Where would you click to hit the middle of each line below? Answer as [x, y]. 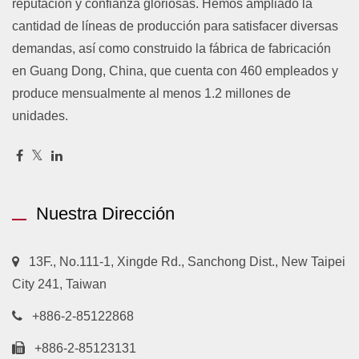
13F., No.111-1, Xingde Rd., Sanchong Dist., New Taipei [187, 261]
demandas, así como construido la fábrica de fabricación [171, 48]
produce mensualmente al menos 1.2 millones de [151, 93]
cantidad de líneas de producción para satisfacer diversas [175, 26]
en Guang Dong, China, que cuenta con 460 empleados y [175, 71]
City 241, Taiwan [59, 284]
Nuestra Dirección [105, 213]
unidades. [40, 115]
